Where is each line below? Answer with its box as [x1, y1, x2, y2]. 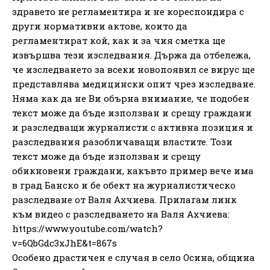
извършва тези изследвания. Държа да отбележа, [12, 48, 251, 61]
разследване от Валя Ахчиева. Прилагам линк [12, 193, 237, 206]
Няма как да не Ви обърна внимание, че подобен [12, 92, 250, 104]
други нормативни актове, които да [12, 19, 187, 32]
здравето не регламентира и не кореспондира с [12, 5, 244, 17]
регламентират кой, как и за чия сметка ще [12, 34, 225, 46]
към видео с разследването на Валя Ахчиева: [12, 207, 230, 220]
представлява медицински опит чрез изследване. [12, 77, 256, 90]
